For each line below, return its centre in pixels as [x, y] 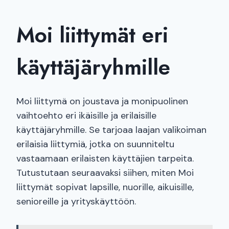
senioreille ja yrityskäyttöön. [76, 202]
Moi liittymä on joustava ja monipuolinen [102, 101]
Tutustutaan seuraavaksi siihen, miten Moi [105, 173]
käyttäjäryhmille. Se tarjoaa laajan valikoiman [111, 130]
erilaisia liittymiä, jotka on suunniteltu [95, 144]
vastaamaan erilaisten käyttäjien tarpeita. [105, 159]
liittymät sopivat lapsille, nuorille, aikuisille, [105, 187]
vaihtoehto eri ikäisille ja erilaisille [86, 116]
